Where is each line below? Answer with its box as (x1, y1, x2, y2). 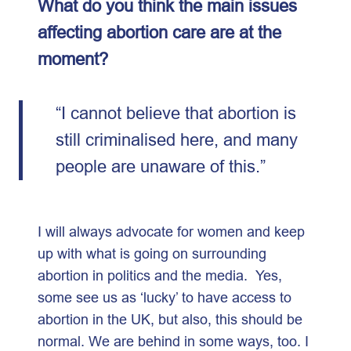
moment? (38, 49, 108, 69)
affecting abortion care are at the (38, 23, 281, 42)
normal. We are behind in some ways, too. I (38, 332, 309, 349)
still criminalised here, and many (55, 130, 298, 150)
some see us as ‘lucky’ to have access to (38, 288, 291, 306)
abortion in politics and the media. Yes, (38, 266, 282, 284)
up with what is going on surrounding (38, 244, 266, 262)
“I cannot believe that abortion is (55, 103, 296, 123)
